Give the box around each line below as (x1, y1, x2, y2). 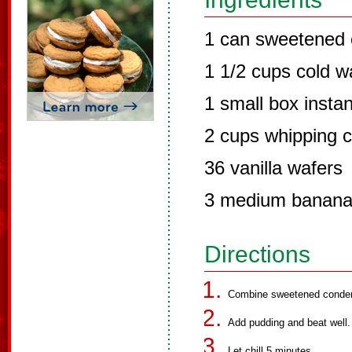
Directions (204, 241, 310, 267)
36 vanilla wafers (204, 157, 343, 178)
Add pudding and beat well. (228, 317, 350, 328)
